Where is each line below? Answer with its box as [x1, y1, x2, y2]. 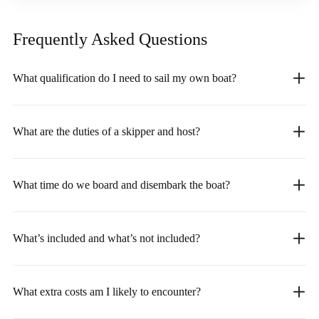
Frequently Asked [13, 29, 139, 48]
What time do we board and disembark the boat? [13, 178, 230, 191]
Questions [139, 29, 207, 48]
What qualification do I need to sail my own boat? [13, 71, 236, 84]
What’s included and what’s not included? [13, 231, 200, 244]
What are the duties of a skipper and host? [13, 125, 200, 137]
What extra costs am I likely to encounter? [13, 285, 201, 298]
